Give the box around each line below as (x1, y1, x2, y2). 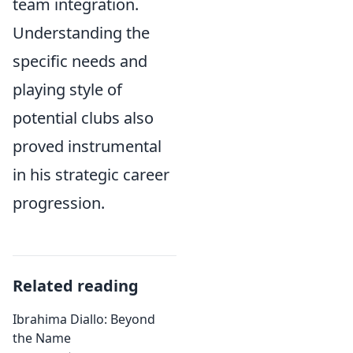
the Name (13, 329, 71, 347)
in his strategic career (13, 164, 169, 185)
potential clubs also (13, 107, 154, 128)
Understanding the (13, 22, 150, 43)
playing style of (13, 79, 122, 100)
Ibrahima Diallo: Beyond (13, 310, 155, 328)
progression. (13, 192, 105, 214)
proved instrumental (13, 136, 162, 157)
